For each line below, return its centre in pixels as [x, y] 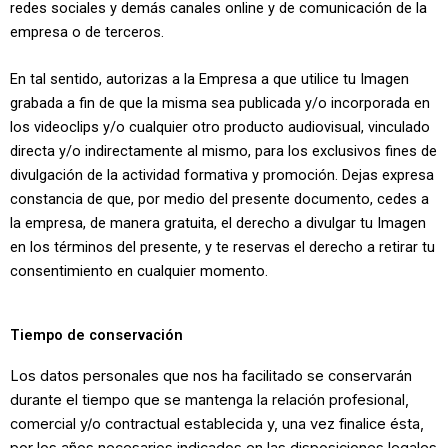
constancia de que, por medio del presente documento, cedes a [219, 199]
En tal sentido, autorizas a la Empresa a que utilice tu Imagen [209, 79]
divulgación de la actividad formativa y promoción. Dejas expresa [222, 175]
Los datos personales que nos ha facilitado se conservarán [211, 376]
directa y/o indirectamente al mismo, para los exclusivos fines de [223, 151]
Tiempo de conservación [96, 335]
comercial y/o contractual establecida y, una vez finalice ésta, [217, 424]
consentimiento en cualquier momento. [139, 271]
